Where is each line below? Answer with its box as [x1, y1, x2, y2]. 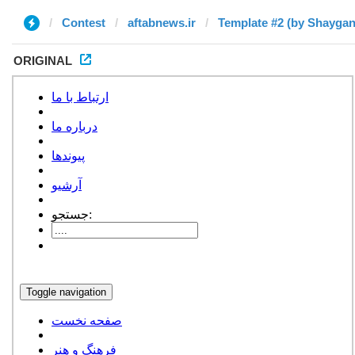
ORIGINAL [13, 54, 72, 67]
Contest [62, 16, 105, 29]
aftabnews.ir [128, 16, 196, 29]
